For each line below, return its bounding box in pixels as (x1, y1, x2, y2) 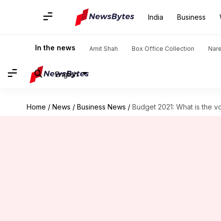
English (55, 70, 78, 78)
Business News (76, 103, 126, 111)
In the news (35, 43, 75, 52)
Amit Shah (89, 45, 118, 52)
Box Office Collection (132, 45, 194, 52)
